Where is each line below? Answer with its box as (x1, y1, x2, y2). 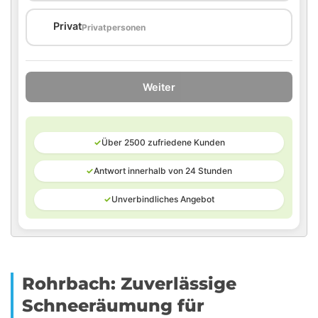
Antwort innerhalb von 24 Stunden (94, 165, 232, 176)
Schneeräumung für (22, 295, 204, 316)
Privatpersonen (82, 21, 146, 33)
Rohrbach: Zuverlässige (22, 273, 236, 294)
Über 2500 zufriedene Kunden (101, 137, 225, 148)
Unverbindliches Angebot (111, 194, 214, 204)
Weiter (143, 81, 175, 93)
